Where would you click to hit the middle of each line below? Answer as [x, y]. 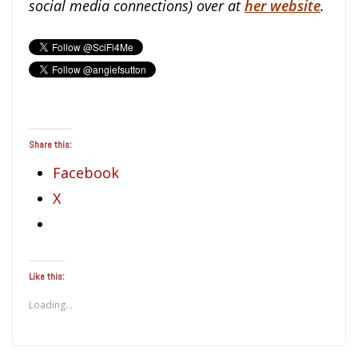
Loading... [51, 304]
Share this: [50, 144]
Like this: [47, 276]
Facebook [86, 172]
